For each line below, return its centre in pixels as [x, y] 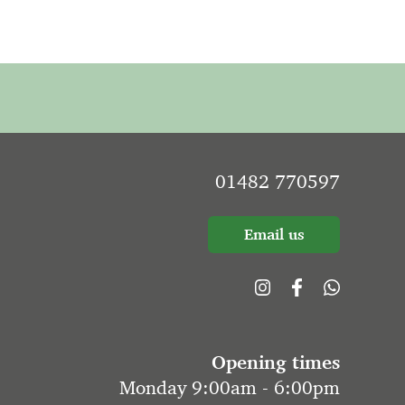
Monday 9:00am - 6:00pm [230, 388]
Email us [274, 234]
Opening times [276, 363]
